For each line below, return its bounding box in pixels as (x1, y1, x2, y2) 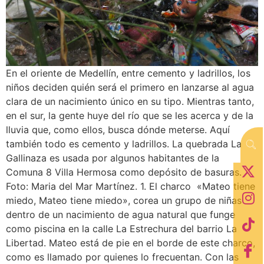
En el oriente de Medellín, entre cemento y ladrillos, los (6, 67, 250, 79)
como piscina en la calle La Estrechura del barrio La (6, 222, 237, 235)
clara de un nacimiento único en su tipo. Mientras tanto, (6, 95, 254, 107)
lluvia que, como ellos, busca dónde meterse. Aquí (6, 123, 230, 136)
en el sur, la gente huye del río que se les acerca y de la (6, 109, 253, 121)
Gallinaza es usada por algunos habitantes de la (6, 151, 219, 164)
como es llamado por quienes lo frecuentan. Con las (6, 250, 239, 263)
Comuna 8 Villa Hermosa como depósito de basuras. (6, 166, 242, 178)
